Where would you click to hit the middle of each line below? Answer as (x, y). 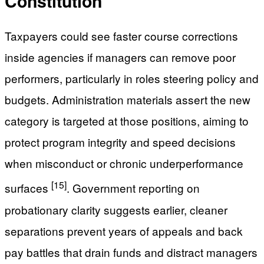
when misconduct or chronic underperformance (124, 163)
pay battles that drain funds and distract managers (131, 252)
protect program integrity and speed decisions (120, 142)
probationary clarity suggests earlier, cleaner (116, 209)
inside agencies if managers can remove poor (120, 57)
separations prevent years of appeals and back (124, 230)
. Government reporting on (133, 188)
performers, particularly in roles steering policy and (132, 78)
